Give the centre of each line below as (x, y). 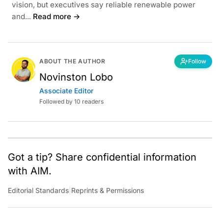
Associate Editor (66, 90)
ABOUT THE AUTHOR (72, 61)
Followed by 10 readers (71, 101)
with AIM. (30, 171)
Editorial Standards (38, 190)
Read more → (57, 16)
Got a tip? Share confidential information (102, 157)
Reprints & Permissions (108, 190)
